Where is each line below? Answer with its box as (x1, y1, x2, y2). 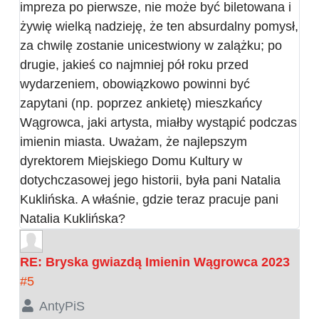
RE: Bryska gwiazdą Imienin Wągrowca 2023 (20, 254, 290, 269)
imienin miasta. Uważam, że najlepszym (20, 134, 247, 149)
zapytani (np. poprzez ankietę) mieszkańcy (20, 95, 262, 110)
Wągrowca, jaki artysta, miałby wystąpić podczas (20, 115, 297, 130)
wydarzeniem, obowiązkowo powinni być (20, 76, 250, 91)
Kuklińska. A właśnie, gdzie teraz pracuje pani (20, 192, 278, 206)
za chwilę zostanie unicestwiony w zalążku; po (20, 38, 282, 53)
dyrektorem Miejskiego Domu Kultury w (20, 153, 242, 168)
